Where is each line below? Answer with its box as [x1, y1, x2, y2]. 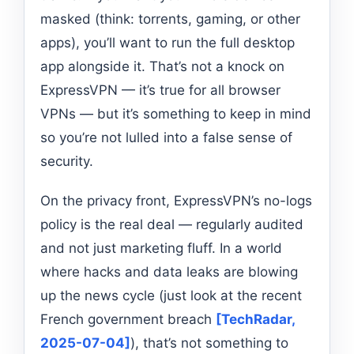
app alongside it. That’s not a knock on [40, 58, 284, 74]
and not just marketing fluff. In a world [40, 239, 282, 256]
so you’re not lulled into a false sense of [40, 129, 292, 145]
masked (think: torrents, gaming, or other [40, 10, 300, 27]
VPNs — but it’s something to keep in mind [40, 105, 311, 122]
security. [40, 153, 93, 169]
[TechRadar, [216, 311, 295, 327]
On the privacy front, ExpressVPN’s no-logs [40, 192, 312, 209]
